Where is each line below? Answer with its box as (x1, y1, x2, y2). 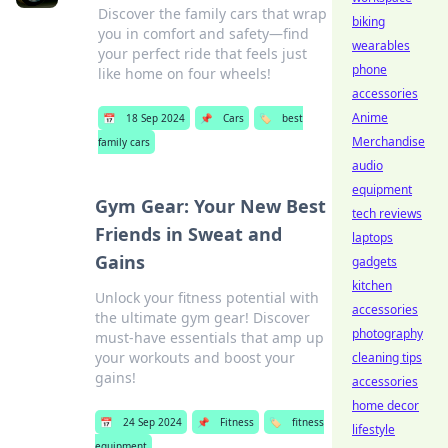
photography (352, 325, 423, 342)
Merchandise (352, 133, 425, 150)
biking (352, 13, 385, 30)
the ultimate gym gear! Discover (94, 308, 310, 327)
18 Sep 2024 (126, 111, 186, 125)
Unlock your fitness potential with (94, 288, 319, 307)
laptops (352, 229, 393, 246)
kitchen (352, 277, 392, 294)
